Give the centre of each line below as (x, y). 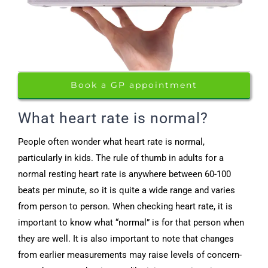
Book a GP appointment (134, 85)
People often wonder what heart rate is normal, (111, 141)
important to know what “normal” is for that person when (131, 222)
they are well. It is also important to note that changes (126, 238)
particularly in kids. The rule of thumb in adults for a (121, 158)
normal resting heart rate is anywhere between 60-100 (124, 174)
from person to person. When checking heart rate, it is (125, 206)
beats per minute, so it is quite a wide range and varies (127, 190)
